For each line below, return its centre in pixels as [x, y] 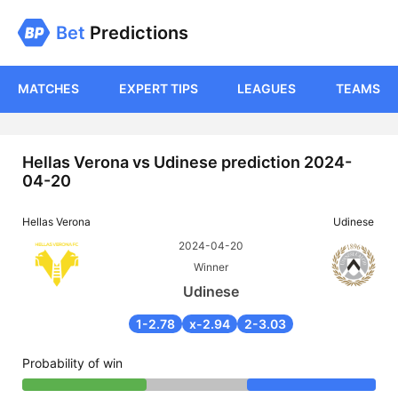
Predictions [137, 33]
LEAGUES [267, 89]
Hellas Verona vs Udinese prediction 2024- [187, 163]
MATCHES [48, 89]
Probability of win [72, 363]
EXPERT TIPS [158, 89]
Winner [211, 267]
